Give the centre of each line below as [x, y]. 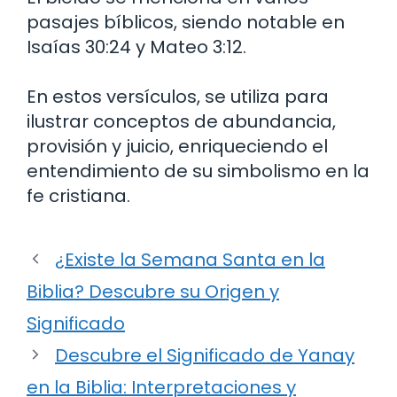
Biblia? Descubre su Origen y [153, 291]
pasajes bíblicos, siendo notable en [186, 22]
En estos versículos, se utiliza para [178, 96]
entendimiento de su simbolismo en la [198, 171]
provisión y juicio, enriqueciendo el [177, 146]
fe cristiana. [78, 195]
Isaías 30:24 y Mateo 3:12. [136, 47]
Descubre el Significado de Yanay [205, 355]
